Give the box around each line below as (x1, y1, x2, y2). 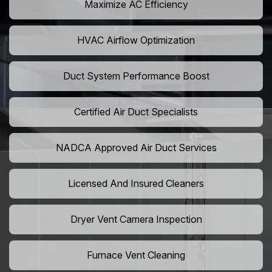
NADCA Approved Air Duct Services (55, 141, 217, 154)
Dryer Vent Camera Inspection (70, 213, 202, 226)
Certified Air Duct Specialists (74, 106, 198, 118)
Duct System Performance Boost (63, 70, 209, 83)
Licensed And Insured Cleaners (68, 177, 204, 190)
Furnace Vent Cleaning (87, 249, 185, 262)
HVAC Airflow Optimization (77, 34, 195, 47)
